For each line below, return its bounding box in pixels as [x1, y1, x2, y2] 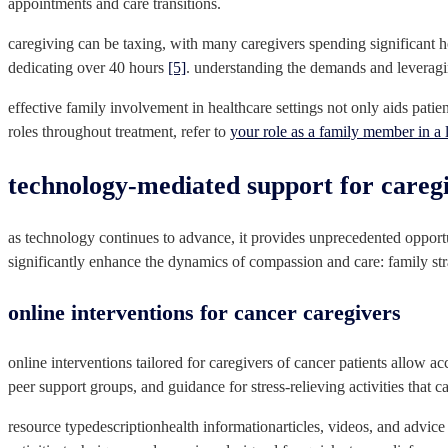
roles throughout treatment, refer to [8, 123, 230, 141]
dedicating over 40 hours [8, 59, 168, 77]
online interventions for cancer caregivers [8, 300, 401, 326]
